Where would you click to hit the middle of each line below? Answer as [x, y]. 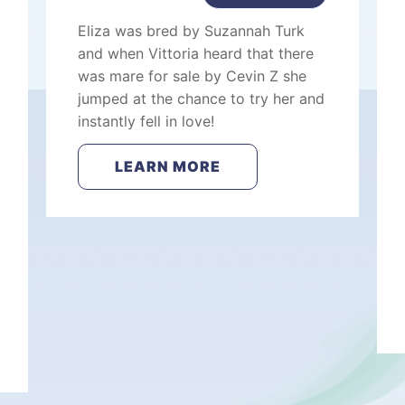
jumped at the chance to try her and [201, 99]
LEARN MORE [167, 166]
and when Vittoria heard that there [195, 53]
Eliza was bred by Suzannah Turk [191, 31]
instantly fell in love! [146, 121]
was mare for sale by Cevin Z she [192, 76]
